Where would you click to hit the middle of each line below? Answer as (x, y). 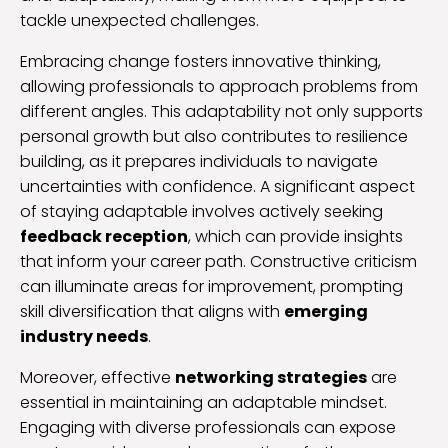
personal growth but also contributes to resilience (214, 136)
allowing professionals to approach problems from (219, 86)
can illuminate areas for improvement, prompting (211, 286)
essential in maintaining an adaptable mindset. (203, 402)
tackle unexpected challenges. (139, 20)
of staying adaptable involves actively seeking (201, 211)
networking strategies (271, 377)
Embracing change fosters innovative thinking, (200, 61)
